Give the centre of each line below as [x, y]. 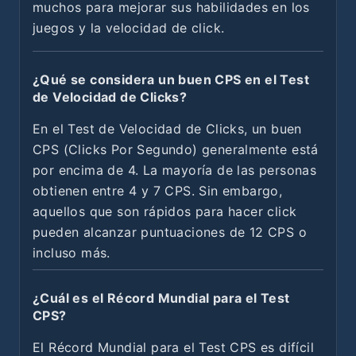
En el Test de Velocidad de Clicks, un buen [167, 128]
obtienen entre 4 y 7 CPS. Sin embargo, [158, 190]
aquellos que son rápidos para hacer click [165, 211]
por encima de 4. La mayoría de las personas [175, 170]
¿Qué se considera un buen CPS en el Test [171, 79]
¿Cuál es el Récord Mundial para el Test [161, 298]
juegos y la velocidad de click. [129, 27]
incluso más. [72, 252]
